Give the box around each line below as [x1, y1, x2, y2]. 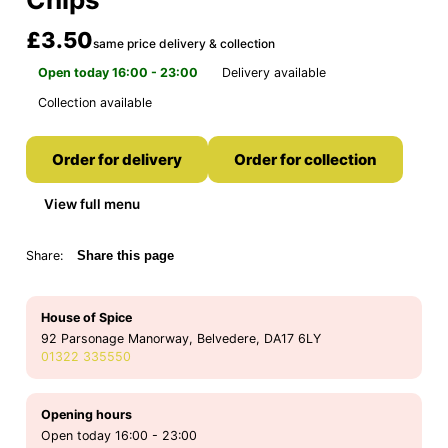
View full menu [44, 196, 140, 213]
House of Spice [41, 310, 132, 326]
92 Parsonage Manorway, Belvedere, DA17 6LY [41, 331, 321, 347]
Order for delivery [52, 150, 182, 170]
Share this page [77, 249, 174, 264]
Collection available [38, 95, 152, 111]
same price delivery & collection [93, 36, 275, 52]
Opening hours [41, 407, 132, 423]
